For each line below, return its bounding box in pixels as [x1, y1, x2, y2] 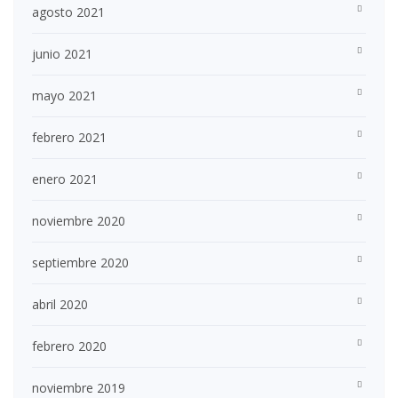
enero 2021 [32, 171, 98, 188]
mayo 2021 [32, 87, 97, 105]
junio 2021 [32, 45, 92, 63]
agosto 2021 [32, 4, 105, 21]
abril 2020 [32, 296, 88, 314]
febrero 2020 [32, 338, 107, 355]
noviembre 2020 [32, 212, 125, 230]
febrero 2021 [32, 129, 107, 147]
